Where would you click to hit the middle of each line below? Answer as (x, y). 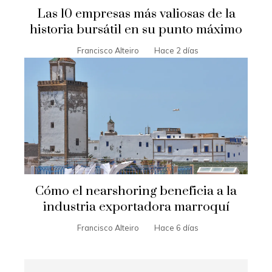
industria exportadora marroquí (136, 207)
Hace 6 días (176, 228)
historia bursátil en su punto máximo (136, 29)
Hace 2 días (176, 50)
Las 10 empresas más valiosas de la (136, 14)
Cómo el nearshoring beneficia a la (136, 192)
